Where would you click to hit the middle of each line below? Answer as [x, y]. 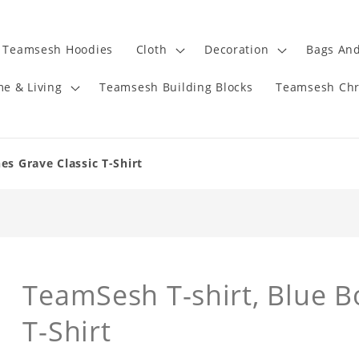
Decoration [237, 50]
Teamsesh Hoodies [58, 50]
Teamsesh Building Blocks [176, 87]
